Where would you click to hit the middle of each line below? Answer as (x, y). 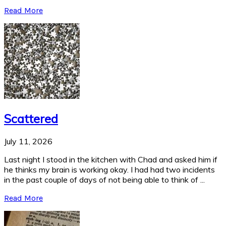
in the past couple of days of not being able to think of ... (104, 179)
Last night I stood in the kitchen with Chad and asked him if (111, 159)
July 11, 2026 (28, 141)
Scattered (31, 118)
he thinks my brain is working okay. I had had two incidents (109, 169)
